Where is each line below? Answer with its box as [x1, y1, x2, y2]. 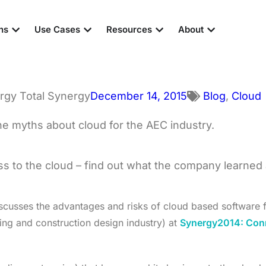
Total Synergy [19, 90, 90, 102]
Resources [106, 24, 152, 35]
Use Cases [34, 24, 80, 35]
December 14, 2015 [90, 90, 187, 102]
